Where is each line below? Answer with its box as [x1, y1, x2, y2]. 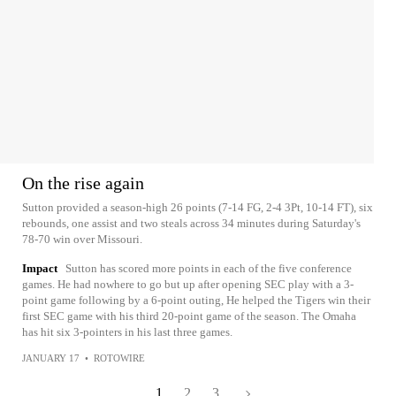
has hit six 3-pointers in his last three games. [22, 325, 232, 339]
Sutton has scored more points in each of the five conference [65, 262, 352, 275]
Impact [22, 262, 57, 275]
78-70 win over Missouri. [22, 232, 142, 246]
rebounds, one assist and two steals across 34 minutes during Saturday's [22, 217, 361, 230]
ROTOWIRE [94, 353, 145, 363]
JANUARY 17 [22, 353, 80, 363]
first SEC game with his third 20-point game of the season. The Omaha [22, 309, 356, 323]
